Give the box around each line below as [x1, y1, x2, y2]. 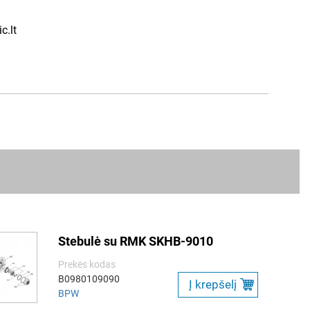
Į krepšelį [189, 277, 237, 291]
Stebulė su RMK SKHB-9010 [58, 234, 214, 248]
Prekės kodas [58, 259, 116, 270]
